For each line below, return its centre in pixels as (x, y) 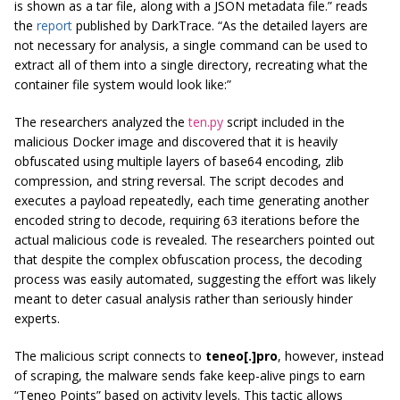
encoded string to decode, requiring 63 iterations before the (187, 220)
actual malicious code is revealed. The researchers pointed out (195, 239)
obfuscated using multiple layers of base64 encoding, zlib (179, 161)
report (54, 25)
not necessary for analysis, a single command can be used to (191, 45)
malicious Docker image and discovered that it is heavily (176, 141)
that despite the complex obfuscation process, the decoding (188, 259)
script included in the (284, 121)
